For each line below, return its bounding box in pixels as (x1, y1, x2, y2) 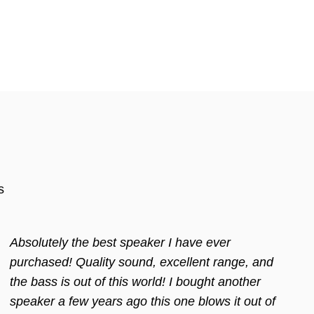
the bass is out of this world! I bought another (10, 275, 261, 289)
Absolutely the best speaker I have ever (10, 235, 231, 250)
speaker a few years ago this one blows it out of (10, 294, 276, 308)
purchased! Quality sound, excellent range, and (10, 255, 274, 269)
